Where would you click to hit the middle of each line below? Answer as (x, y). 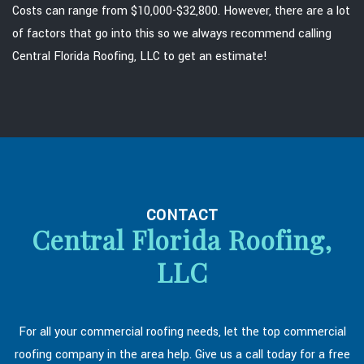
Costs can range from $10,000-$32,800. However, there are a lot (181, 11)
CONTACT (182, 215)
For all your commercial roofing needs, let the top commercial (182, 331)
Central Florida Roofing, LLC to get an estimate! (140, 56)
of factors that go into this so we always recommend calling (172, 33)
